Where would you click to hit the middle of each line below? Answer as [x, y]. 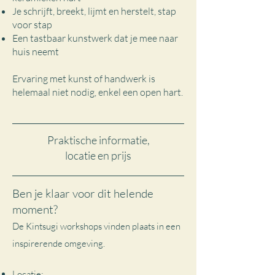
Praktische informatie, [98, 140]
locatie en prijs [98, 155]
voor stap [32, 25]
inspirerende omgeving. [59, 243]
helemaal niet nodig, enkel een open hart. [98, 92]
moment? [35, 209]
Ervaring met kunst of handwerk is [84, 79]
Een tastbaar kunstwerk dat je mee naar [95, 38]
